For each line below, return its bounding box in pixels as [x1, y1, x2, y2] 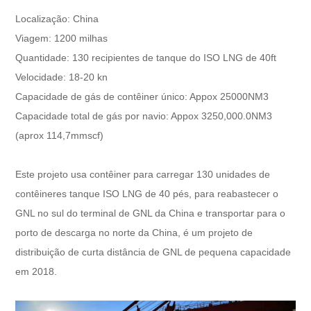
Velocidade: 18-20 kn [15, 71, 108, 83]
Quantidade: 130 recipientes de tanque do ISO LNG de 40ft [15, 51, 277, 63]
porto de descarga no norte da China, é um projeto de [15, 226, 253, 238]
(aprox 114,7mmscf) [15, 129, 104, 141]
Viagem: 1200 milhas [15, 32, 108, 44]
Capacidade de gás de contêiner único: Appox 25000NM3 [15, 90, 269, 102]
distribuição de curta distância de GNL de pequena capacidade [15, 246, 292, 258]
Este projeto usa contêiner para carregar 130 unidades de [15, 168, 271, 180]
